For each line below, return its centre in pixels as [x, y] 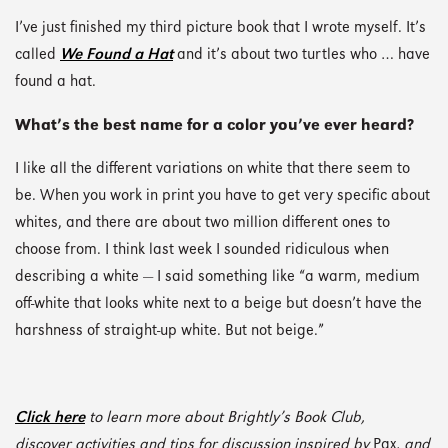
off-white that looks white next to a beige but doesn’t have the [218, 305]
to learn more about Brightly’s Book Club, [225, 418]
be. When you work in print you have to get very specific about [222, 197]
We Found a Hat [116, 56]
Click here [50, 418]
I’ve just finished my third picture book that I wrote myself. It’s [220, 29]
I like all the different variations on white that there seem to [212, 170]
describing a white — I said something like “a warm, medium [217, 278]
